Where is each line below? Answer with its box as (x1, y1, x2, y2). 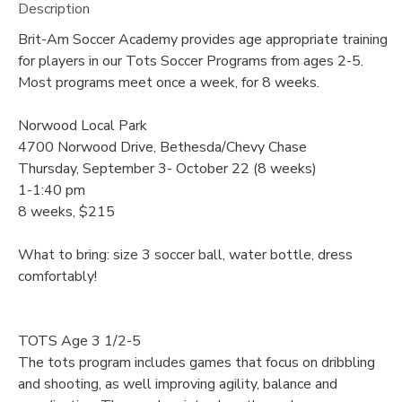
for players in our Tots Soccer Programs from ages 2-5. (18, 51, 363, 72)
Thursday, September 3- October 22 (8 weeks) (18, 159, 317, 179)
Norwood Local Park (18, 116, 147, 136)
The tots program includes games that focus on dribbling (18, 353, 375, 373)
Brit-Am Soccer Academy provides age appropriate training (18, 30, 388, 50)
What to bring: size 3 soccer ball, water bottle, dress (18, 245, 353, 266)
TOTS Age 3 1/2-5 (18, 331, 141, 352)
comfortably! (18, 267, 97, 287)
